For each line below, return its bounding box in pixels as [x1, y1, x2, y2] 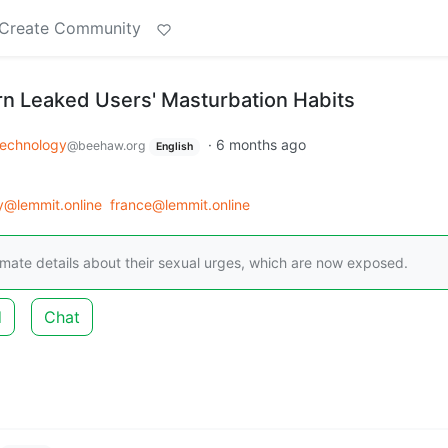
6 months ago [215, 136, 306, 153]
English [155, 140, 193, 153]
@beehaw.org [67, 138, 145, 153]
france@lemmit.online [110, 195, 250, 213]
